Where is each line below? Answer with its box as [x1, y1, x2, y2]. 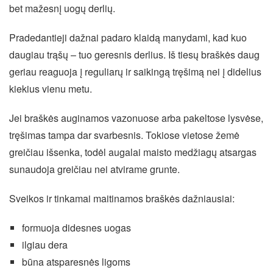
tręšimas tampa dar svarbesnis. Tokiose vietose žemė [9, 127, 239, 142]
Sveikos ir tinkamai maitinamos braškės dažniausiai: [9, 191, 235, 205]
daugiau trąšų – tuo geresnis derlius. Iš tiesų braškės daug [9, 47, 260, 62]
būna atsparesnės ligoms [21, 254, 130, 269]
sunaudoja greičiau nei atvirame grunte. [9, 161, 180, 176]
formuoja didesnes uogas [21, 220, 131, 235]
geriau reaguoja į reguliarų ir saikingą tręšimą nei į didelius [9, 64, 261, 79]
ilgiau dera [21, 237, 68, 252]
